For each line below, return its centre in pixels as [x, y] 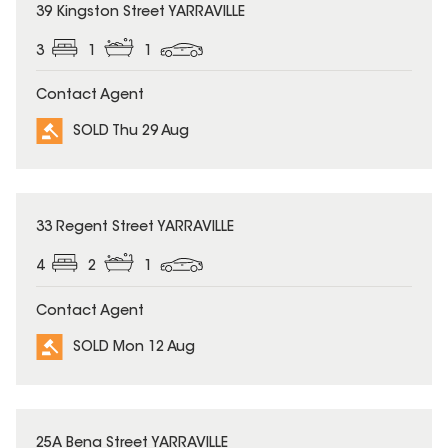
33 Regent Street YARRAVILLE [135, 228]
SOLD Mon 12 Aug [134, 347]
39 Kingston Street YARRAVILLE [140, 12]
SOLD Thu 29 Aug [131, 132]
